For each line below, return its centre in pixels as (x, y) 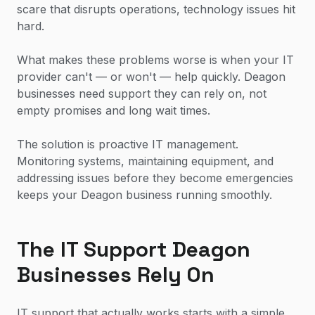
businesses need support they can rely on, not (142, 94)
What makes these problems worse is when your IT (155, 60)
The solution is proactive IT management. (128, 144)
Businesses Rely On (116, 275)
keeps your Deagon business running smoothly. (144, 195)
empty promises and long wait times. (114, 110)
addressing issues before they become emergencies (155, 178)
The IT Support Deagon (134, 249)
